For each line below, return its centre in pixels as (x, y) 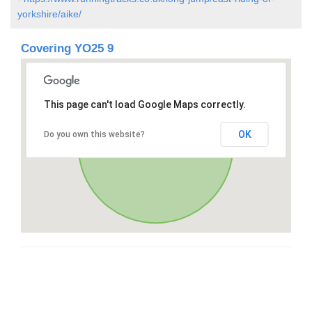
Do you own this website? (94, 134)
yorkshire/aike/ (49, 14)
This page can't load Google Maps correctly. (145, 104)
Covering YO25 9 (67, 48)
